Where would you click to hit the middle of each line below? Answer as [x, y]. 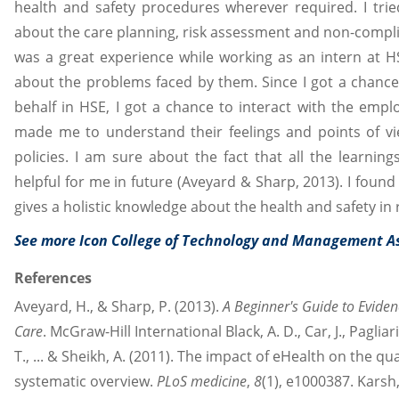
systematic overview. [85, 381]
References [53, 277]
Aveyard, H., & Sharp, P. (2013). [118, 306]
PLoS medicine [202, 381]
